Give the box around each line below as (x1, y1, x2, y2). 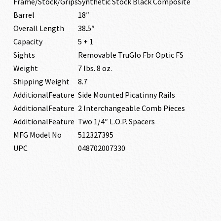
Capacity (13, 37, 42, 46)
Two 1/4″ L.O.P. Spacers (77, 116, 155, 126)
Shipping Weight (13, 76, 70, 86)
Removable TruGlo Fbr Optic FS (77, 50, 184, 60)
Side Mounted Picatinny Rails (77, 90, 175, 100)
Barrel (13, 10, 35, 20)
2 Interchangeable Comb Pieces (77, 103, 185, 113)
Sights (13, 50, 35, 60)
